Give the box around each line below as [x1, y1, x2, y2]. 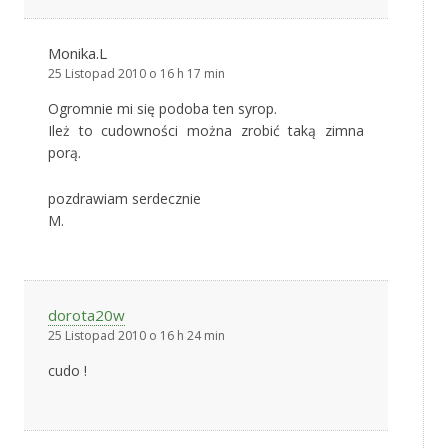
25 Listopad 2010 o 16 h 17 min [48, 64, 225, 82]
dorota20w [48, 304, 125, 325]
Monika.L [48, 42, 107, 63]
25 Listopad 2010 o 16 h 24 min [48, 326, 225, 344]
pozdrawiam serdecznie [48, 188, 201, 208]
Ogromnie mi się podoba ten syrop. [48, 98, 277, 118]
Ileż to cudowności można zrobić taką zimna [48, 120, 364, 140]
